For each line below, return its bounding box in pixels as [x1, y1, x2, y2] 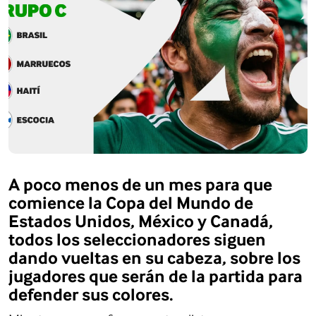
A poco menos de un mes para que [8, 174, 272, 195]
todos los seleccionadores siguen [8, 229, 266, 250]
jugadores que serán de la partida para [8, 265, 303, 286]
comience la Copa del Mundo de [8, 192, 253, 213]
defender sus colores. [8, 284, 174, 305]
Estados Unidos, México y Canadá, [8, 210, 273, 231]
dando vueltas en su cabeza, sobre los [8, 247, 300, 268]
